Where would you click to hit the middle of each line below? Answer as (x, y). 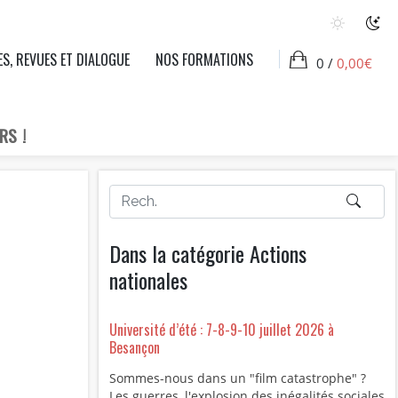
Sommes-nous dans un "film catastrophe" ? (237, 378)
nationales (148, 280)
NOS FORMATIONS (204, 60)
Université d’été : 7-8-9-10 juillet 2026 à (221, 330)
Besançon (134, 348)
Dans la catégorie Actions (207, 253)
